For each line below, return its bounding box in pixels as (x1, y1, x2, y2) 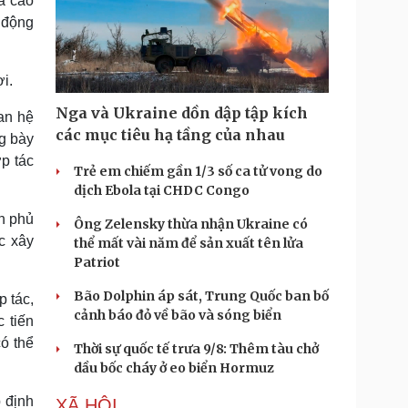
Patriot (74, 254, 120, 270)
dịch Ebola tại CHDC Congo (74, 182, 250, 199)
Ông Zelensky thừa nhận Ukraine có (74, 216, 308, 232)
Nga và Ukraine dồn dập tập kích (56, 104, 308, 122)
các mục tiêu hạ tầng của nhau (56, 126, 285, 144)
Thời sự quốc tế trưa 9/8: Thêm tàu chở (74, 341, 319, 357)
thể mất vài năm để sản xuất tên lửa (74, 235, 303, 251)
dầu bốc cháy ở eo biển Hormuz (74, 360, 274, 376)
